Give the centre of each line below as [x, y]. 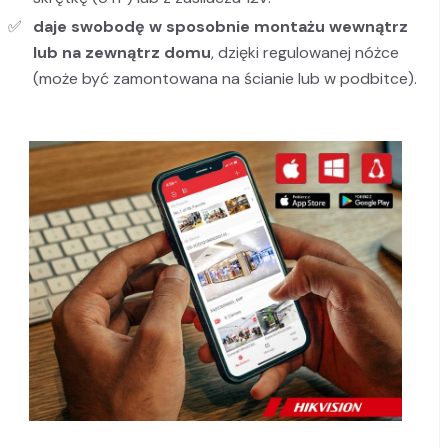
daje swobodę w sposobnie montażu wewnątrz [220, 27]
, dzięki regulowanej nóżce [305, 53]
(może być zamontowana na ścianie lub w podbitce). [225, 79]
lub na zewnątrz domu [122, 53]
